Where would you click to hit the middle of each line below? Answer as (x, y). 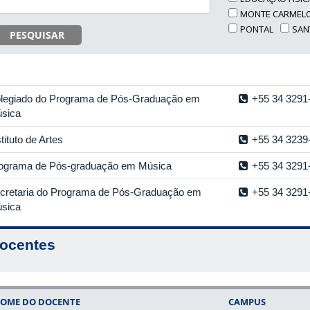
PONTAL (257, 29)
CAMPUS (247, 302)
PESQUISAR (37, 35)
